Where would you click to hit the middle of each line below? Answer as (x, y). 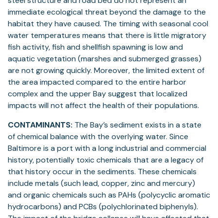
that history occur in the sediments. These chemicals (102, 172)
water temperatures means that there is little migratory (107, 36)
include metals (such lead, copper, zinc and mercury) (101, 183)
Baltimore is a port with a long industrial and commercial (107, 148)
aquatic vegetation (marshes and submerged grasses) (105, 59)
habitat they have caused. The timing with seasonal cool (108, 24)
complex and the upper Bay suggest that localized (98, 94)
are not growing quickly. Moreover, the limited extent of (106, 71)
